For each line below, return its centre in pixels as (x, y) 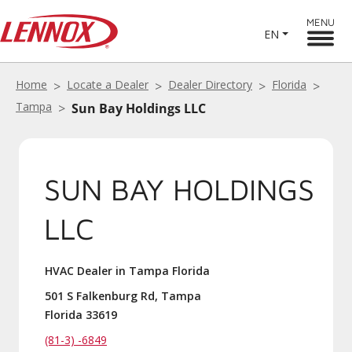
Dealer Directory (210, 84)
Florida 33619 (81, 315)
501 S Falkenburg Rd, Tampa (123, 296)
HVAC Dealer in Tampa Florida (127, 271)
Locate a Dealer (108, 84)
